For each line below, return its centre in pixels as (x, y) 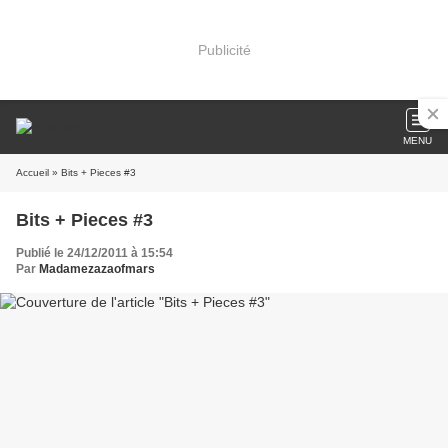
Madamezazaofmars (97, 269)
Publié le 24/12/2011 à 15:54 (94, 253)
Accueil (32, 172)
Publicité (224, 49)
